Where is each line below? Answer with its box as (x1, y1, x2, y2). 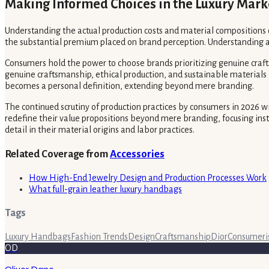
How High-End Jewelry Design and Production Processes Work (29, 172, 267, 183)
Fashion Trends (71, 231, 128, 241)
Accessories (110, 148, 165, 160)
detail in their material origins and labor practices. (5, 125, 195, 135)
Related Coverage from (5, 148, 110, 160)
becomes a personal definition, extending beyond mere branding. (5, 81, 254, 91)
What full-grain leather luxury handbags (29, 184, 182, 194)
